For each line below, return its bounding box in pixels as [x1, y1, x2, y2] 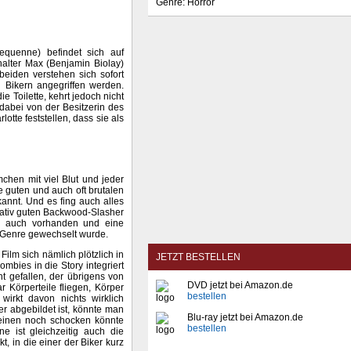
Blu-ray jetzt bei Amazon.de [187, 311, 303, 323]
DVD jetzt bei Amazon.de [187, 280, 293, 291]
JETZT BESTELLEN [156, 251, 241, 262]
